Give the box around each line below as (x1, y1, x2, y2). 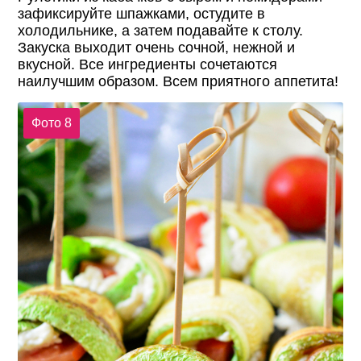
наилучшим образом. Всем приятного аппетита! (18, 73, 339, 90)
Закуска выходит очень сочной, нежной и (18, 39, 296, 56)
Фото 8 (31, 115, 72, 130)
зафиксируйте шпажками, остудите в (18, 6, 266, 23)
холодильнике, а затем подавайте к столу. (18, 23, 304, 39)
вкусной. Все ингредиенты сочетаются (18, 56, 278, 73)
